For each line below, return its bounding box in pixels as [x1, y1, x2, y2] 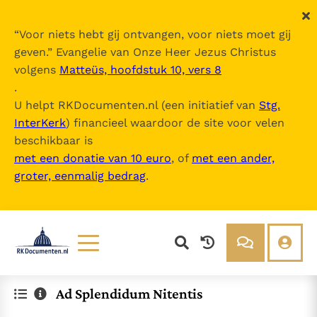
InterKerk [14, 116, 66, 129]
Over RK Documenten [166, 288, 278, 301]
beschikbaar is [14, 134, 93, 147]
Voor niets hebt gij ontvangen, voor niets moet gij [19, 28, 291, 41]
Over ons [166, 266, 213, 280]
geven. [14, 45, 47, 59]
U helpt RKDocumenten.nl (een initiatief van [14, 98, 259, 112]
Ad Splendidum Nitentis [56, 285, 203, 303]
